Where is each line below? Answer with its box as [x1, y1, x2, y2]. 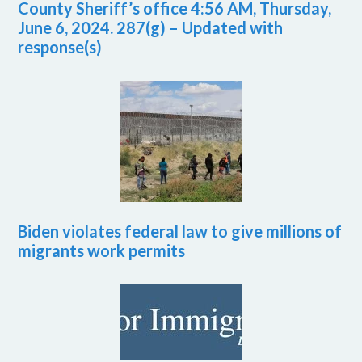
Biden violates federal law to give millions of [18, 221, 343, 242]
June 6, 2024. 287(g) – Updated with [18, 18, 284, 38]
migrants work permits [18, 241, 186, 261]
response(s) [18, 37, 103, 57]
